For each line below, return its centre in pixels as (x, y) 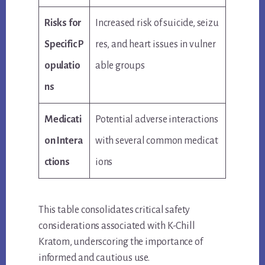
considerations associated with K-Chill (117, 226)
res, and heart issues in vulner (156, 44)
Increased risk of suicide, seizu (157, 23)
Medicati (63, 119)
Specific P (64, 44)
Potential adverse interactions (157, 119)
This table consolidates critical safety (114, 210)
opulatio (62, 65)
